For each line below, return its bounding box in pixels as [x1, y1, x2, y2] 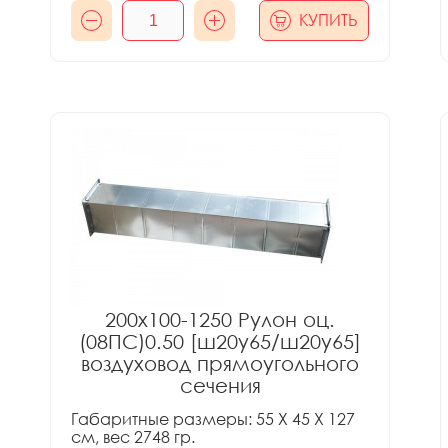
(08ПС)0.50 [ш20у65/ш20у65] [79, 329, 361, 353]
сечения [179, 373, 261, 397]
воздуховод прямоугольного [81, 351, 359, 375]
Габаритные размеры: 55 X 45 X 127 [71, 409, 355, 429]
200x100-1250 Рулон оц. [105, 307, 335, 331]
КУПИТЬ [299, 10, 358, 30]
